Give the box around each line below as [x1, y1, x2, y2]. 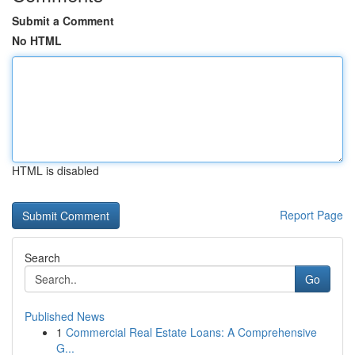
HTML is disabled [12, 162, 99, 178]
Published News [25, 308, 105, 324]
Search [25, 250, 60, 265]
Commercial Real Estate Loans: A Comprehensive [66, 324, 317, 340]
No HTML [12, 32, 62, 48]
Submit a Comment [12, 13, 114, 29]
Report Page [280, 207, 343, 223]
